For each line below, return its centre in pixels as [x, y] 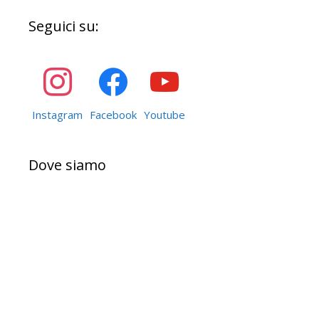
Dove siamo [67, 164]
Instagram [57, 114]
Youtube [164, 114]
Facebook [113, 114]
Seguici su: [64, 26]
